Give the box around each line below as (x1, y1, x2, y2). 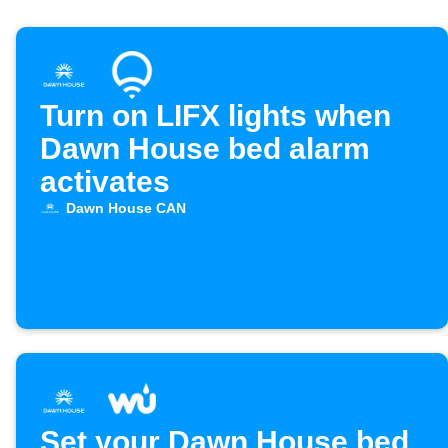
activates (40, 165, 170, 199)
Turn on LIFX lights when (40, 99, 391, 133)
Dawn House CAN (65, 200, 186, 217)
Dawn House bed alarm (40, 132, 370, 166)
